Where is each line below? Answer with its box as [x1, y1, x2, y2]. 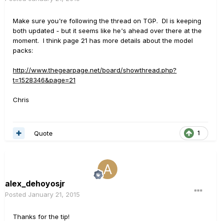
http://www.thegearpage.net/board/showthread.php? [13, 66, 177, 74]
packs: [13, 46, 33, 54]
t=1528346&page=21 [13, 75, 75, 84]
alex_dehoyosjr [5, 179, 65, 189]
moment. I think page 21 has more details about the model [13, 36, 193, 44]
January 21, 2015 [28, 190, 80, 199]
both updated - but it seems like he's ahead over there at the [13, 26, 202, 35]
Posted [5, 190, 28, 199]
